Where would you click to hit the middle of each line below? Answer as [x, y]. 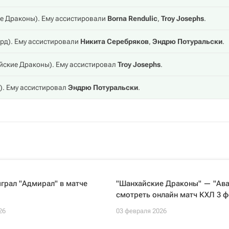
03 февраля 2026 [141, 211]
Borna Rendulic [132, 18]
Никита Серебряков [114, 41]
